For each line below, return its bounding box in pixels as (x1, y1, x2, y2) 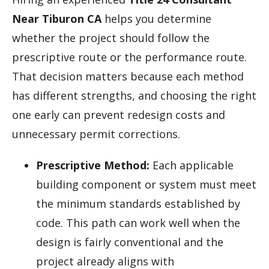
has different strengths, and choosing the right (12, 88, 256, 103)
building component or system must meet (36, 177, 256, 192)
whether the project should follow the (12, 31, 210, 46)
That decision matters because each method (12, 69, 244, 84)
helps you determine (101, 11, 211, 26)
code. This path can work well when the (36, 216, 240, 231)
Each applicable (150, 158, 234, 173)
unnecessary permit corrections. (12, 127, 180, 142)
